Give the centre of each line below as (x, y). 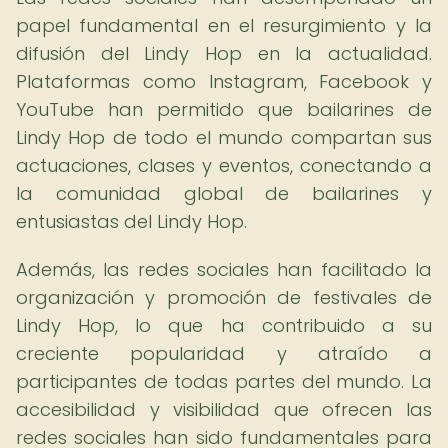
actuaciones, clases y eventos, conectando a (224, 165)
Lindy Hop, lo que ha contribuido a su (224, 325)
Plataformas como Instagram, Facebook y (224, 81)
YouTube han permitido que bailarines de (224, 109)
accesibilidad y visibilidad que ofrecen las (224, 409)
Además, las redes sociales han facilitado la (224, 269)
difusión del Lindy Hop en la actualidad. (224, 53)
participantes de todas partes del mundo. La (224, 381)
